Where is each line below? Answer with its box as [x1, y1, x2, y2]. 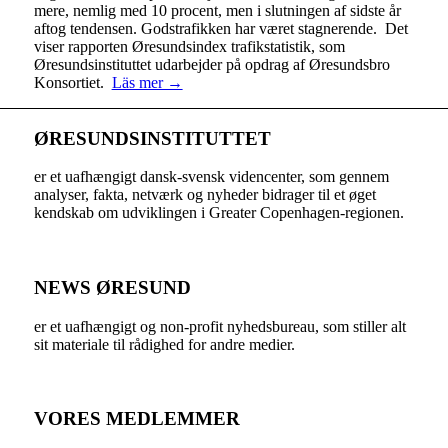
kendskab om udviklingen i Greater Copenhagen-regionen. [33, 204, 404, 222]
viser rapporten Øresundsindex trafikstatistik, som [33, 37, 345, 55]
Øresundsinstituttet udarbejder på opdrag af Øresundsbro [33, 55, 390, 73]
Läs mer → [111, 73, 183, 91]
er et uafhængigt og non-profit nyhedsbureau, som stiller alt [33, 317, 406, 335]
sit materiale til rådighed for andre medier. [33, 335, 295, 353]
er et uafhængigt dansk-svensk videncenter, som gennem [33, 168, 389, 186]
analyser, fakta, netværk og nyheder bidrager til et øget [33, 186, 376, 204]
